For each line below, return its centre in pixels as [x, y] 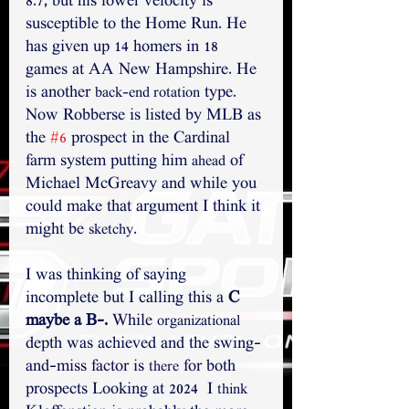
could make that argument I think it [145, 208]
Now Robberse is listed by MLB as [146, 117]
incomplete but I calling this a [127, 299]
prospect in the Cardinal [151, 140]
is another [60, 94]
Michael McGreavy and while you [143, 185]
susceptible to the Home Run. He [138, 26]
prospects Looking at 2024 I [121, 391]
